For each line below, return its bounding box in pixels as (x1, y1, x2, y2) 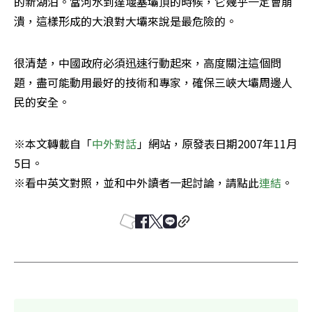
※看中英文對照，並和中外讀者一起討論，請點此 (14, 173, 259, 191)
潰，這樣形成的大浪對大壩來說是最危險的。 (14, 12, 237, 29)
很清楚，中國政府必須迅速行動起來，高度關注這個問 (14, 54, 281, 71)
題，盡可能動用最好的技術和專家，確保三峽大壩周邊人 (14, 73, 292, 91)
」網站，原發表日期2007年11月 (136, 134, 297, 152)
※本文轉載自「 (14, 134, 92, 152)
